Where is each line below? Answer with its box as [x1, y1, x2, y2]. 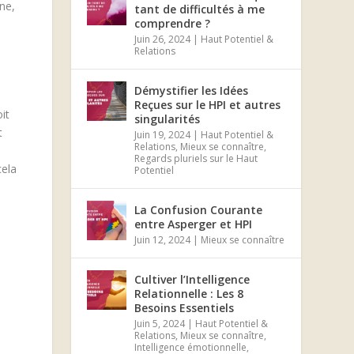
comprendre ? [134, 15, 211, 31]
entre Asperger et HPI [134, 216, 253, 232]
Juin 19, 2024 [134, 127, 191, 141]
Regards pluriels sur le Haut [134, 151, 258, 165]
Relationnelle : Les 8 [134, 285, 244, 301]
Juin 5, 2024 [134, 316, 186, 330]
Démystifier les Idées [134, 82, 249, 98]
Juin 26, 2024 [134, 32, 191, 46]
